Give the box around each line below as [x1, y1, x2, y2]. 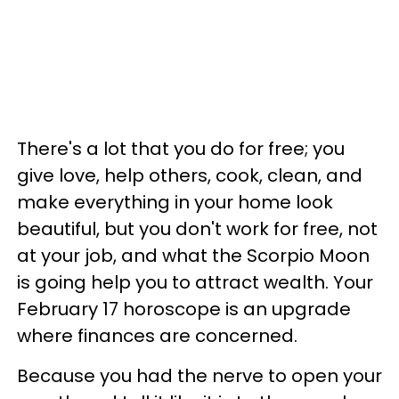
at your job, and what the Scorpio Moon [17, 243, 370, 269]
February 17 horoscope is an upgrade [17, 297, 351, 322]
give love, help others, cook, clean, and [17, 163, 362, 189]
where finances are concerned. [17, 323, 297, 349]
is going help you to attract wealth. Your [17, 270, 373, 296]
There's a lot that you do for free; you [17, 136, 345, 162]
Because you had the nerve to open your [17, 363, 382, 389]
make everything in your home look [17, 190, 333, 216]
